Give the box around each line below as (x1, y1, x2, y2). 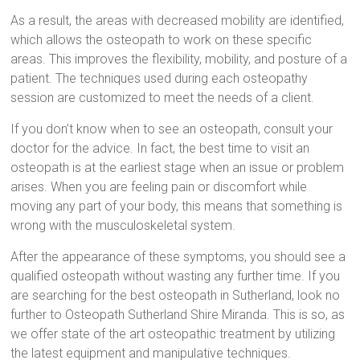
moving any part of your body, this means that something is (10, 198, 343, 214)
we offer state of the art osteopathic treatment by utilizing (10, 325, 336, 342)
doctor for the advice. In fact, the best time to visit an (10, 140, 310, 156)
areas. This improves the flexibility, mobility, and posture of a (10, 51, 348, 67)
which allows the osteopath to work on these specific (10, 31, 313, 47)
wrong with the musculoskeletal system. (10, 217, 236, 233)
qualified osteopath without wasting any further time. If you (10, 268, 341, 284)
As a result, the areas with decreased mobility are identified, (10, 12, 345, 28)
